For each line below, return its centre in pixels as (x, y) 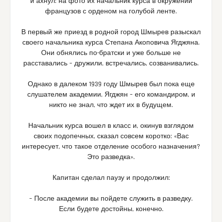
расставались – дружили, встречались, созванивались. (111, 64)
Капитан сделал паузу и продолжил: (111, 178)
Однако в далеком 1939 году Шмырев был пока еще (111, 84)
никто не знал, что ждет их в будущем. (111, 105)
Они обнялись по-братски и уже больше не (111, 53)
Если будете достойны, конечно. (111, 209)
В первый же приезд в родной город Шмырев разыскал (111, 32)
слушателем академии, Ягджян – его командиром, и (111, 95)
